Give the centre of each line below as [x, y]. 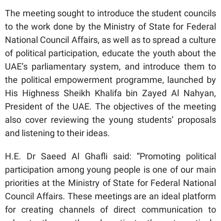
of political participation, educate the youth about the [110, 53]
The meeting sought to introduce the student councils [110, 13]
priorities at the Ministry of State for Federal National [110, 183]
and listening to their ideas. [57, 133]
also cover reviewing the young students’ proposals [110, 120]
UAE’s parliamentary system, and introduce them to [110, 67]
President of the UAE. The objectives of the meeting [110, 107]
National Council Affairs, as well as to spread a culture [110, 40]
